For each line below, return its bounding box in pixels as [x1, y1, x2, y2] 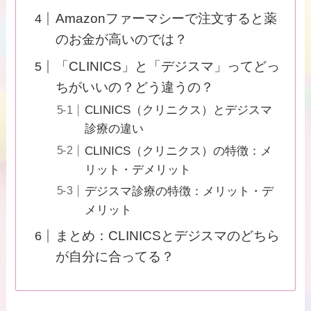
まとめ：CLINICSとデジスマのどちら [55, 228, 280, 244]
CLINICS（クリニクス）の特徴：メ [85, 144, 273, 158]
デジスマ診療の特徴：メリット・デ [85, 184, 274, 198]
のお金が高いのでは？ [55, 31, 187, 47]
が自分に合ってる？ [55, 249, 174, 264]
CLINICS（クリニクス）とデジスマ [85, 103, 273, 117]
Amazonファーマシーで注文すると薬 [55, 10, 277, 26]
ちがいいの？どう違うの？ [55, 80, 214, 95]
